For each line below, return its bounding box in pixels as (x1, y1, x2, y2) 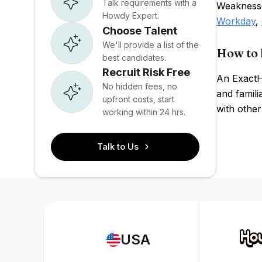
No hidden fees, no (102, 81, 177, 91)
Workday (216, 15, 256, 27)
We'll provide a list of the (102, 39, 199, 50)
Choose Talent (102, 24, 177, 37)
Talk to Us (97, 141, 139, 152)
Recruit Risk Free (102, 66, 190, 78)
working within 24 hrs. (102, 107, 185, 117)
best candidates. (102, 52, 166, 63)
